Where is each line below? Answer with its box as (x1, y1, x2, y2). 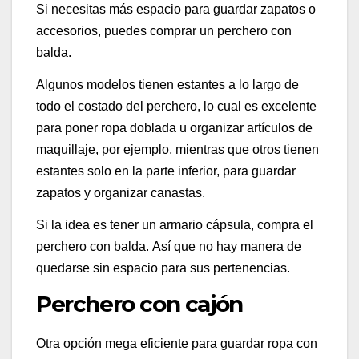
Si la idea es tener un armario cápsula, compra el (36, 217, 313, 232)
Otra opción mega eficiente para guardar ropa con (36, 336, 317, 350)
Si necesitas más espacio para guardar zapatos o (36, 2, 316, 17)
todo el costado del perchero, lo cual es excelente (36, 99, 317, 114)
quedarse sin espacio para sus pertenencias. (36, 260, 290, 275)
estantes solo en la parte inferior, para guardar (36, 164, 296, 179)
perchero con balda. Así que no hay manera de (36, 239, 301, 253)
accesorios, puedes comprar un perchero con (36, 24, 292, 38)
